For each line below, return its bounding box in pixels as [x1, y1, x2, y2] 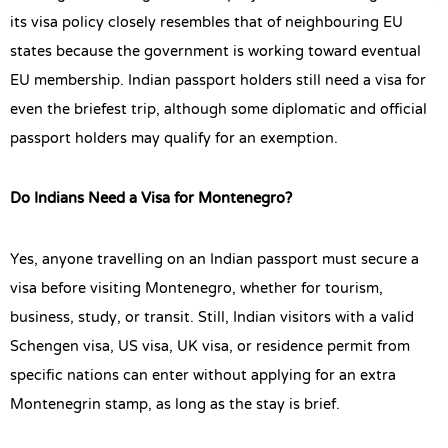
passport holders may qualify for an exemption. [10, 119, 338, 158]
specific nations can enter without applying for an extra [10, 356, 396, 395]
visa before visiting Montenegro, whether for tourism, [10, 269, 383, 308]
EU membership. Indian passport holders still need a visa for [10, 61, 426, 100]
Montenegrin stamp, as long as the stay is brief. [10, 385, 340, 424]
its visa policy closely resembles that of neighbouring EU [10, 3, 403, 42]
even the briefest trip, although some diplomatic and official [10, 90, 427, 129]
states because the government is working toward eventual [10, 32, 421, 71]
